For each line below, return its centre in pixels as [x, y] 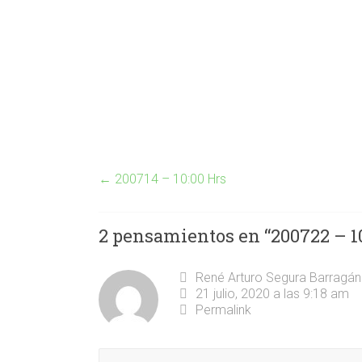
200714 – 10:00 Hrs [169, 179]
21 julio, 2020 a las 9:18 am [272, 294]
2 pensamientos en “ [185, 236]
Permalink [223, 310]
